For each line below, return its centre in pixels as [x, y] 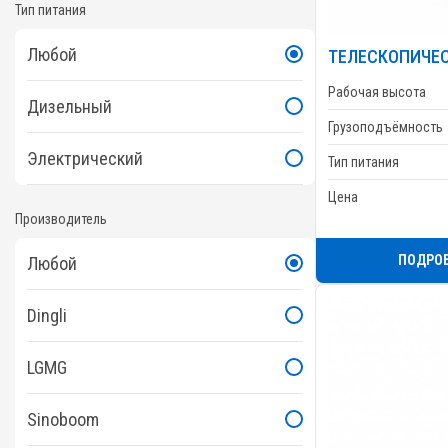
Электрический [85, 158]
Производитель [61, 218]
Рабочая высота [377, 91]
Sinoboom [63, 419]
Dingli [47, 315]
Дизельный [69, 106]
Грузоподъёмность [385, 126]
